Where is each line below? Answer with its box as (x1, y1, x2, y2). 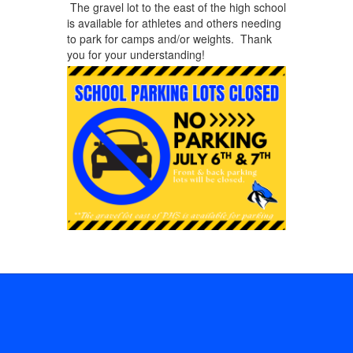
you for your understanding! (66, 46, 205, 62)
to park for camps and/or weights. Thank (66, 30, 272, 46)
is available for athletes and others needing (66, 14, 281, 31)
